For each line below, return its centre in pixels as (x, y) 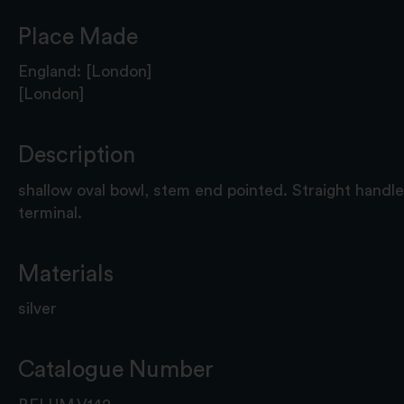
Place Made (78, 37)
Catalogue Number (116, 370)
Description (77, 156)
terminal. (50, 212)
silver (37, 309)
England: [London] (85, 72)
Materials (66, 274)
